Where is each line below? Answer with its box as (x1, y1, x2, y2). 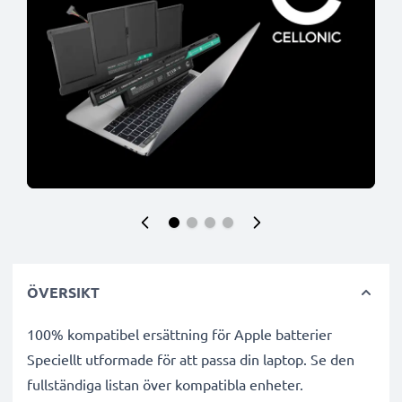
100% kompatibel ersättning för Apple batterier (27, 325, 332, 343)
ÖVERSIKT (27, 283, 100, 301)
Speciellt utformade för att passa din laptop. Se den (27, 350, 354, 368)
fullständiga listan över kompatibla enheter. (27, 375, 303, 393)
